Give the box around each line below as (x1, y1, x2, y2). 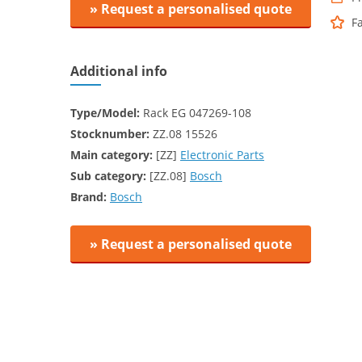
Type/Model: (70, 105, 140, 120)
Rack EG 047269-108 (140, 105, 251, 120)
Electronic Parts (180, 147, 264, 162)
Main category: (70, 147, 153, 162)
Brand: (70, 189, 107, 204)
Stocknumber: (70, 126, 149, 141)
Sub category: (70, 168, 146, 183)
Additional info (70, 62, 167, 80)
